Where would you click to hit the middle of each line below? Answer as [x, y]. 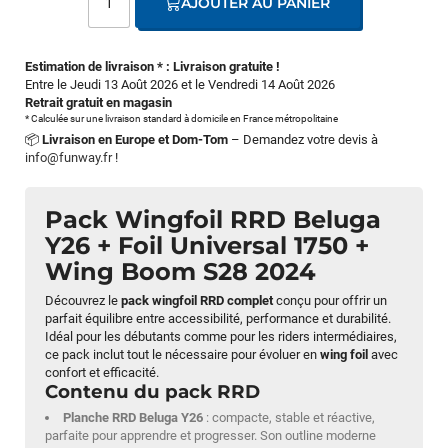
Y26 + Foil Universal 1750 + [207, 246]
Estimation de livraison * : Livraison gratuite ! [152, 67]
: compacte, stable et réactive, [289, 418]
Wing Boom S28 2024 [180, 272]
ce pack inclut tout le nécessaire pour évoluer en [182, 355]
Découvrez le [83, 301]
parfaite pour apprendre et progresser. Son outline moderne [210, 436]
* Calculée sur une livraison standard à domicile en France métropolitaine [181, 119]
